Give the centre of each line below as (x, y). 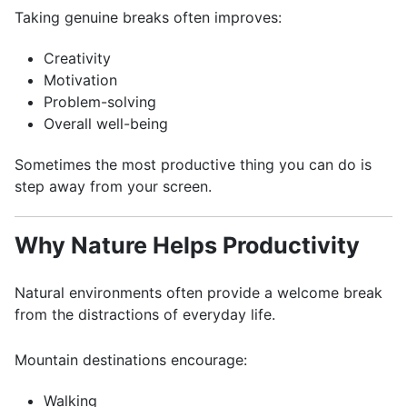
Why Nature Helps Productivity (187, 245)
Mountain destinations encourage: (131, 360)
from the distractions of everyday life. (145, 314)
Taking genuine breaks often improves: (148, 17)
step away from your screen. (113, 186)
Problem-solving (100, 102)
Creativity (77, 58)
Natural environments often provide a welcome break (199, 293)
